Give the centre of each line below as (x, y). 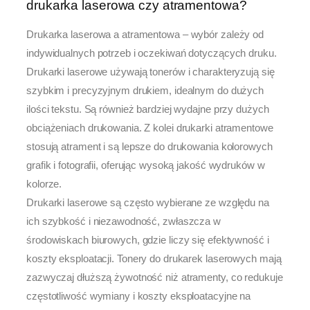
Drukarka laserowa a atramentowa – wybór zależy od (145, 35)
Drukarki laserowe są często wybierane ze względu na (148, 203)
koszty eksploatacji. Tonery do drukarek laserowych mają (154, 259)
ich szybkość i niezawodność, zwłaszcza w (124, 221)
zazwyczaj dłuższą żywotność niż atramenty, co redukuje (155, 277)
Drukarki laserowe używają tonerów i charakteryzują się (151, 72)
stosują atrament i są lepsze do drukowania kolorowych (149, 147)
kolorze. (44, 184)
